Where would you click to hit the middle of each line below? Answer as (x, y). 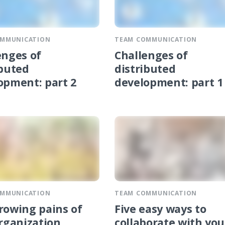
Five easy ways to (160, 211)
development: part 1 (169, 84)
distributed (145, 70)
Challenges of (151, 57)
